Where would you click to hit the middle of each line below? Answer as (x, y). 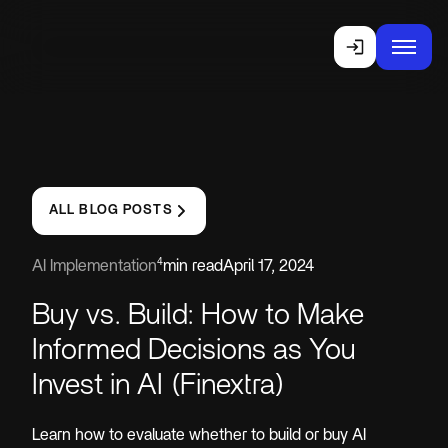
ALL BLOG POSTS (111, 211)
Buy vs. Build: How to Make (198, 314)
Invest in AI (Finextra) (158, 384)
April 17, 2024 (268, 266)
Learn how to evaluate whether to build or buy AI (199, 435)
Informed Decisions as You (194, 349)
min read (193, 266)
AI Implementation (94, 266)
